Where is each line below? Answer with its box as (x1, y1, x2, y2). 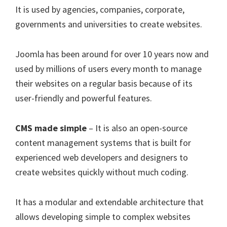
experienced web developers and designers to (15, 152, 188, 163)
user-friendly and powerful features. (15, 92, 152, 104)
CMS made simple (15, 122, 87, 134)
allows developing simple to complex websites (15, 211, 191, 222)
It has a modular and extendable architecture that (15, 196, 204, 208)
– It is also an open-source (87, 122, 187, 134)
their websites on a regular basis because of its (15, 78, 193, 89)
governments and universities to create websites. (15, 18, 202, 30)
